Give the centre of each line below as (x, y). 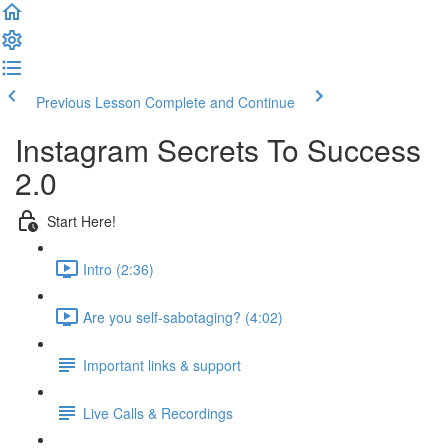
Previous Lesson (88, 102)
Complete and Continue (220, 102)
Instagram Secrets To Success (218, 149)
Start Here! (81, 220)
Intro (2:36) (118, 268)
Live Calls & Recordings (158, 412)
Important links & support (162, 364)
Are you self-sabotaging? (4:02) (183, 316)
